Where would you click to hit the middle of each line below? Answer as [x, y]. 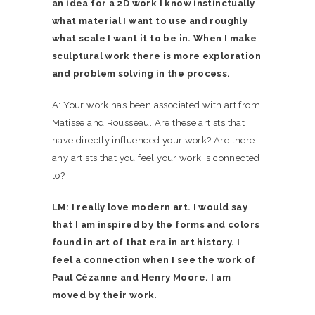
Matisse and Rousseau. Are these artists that [149, 123]
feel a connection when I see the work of [154, 260]
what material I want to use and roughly [150, 21]
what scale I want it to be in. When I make [155, 38]
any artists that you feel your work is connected [156, 158]
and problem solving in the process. [143, 73]
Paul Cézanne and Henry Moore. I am [142, 277]
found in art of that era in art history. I [146, 242]
